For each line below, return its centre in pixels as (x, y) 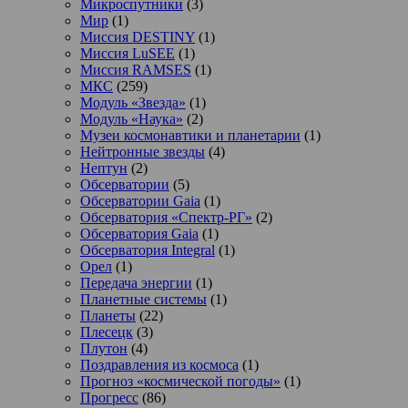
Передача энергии (136, 282)
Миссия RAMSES (136, 69)
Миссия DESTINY (138, 36)
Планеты (108, 315)
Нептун (104, 168)
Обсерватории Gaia (140, 200)
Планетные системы (143, 299)
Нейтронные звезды (143, 151)
